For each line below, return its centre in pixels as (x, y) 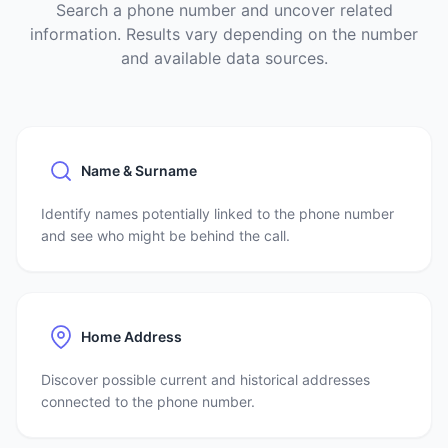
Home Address (131, 336)
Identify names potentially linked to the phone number (217, 213)
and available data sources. (224, 58)
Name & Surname (139, 170)
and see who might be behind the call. (165, 235)
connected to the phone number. (148, 401)
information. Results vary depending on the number (224, 34)
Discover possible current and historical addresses (205, 379)
